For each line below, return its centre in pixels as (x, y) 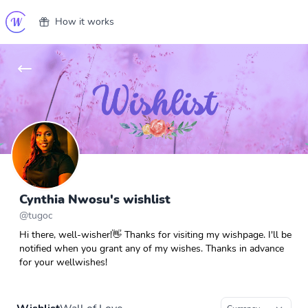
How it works (85, 22)
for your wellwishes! (63, 262)
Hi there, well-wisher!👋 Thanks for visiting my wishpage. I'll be (155, 235)
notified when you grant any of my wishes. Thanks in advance (152, 249)
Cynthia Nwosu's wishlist (95, 199)
